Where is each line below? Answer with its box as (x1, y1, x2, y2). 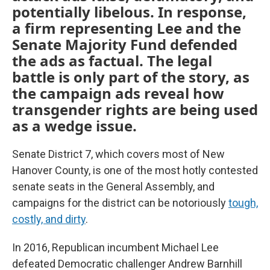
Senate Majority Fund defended (12, 34, 237, 55)
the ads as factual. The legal (12, 51, 212, 71)
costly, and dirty (12, 213, 86, 226)
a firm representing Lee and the (12, 18, 241, 39)
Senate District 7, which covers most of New (12, 148, 225, 161)
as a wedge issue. (12, 116, 137, 136)
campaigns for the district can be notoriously (12, 196, 228, 210)
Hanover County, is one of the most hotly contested (12, 164, 258, 177)
